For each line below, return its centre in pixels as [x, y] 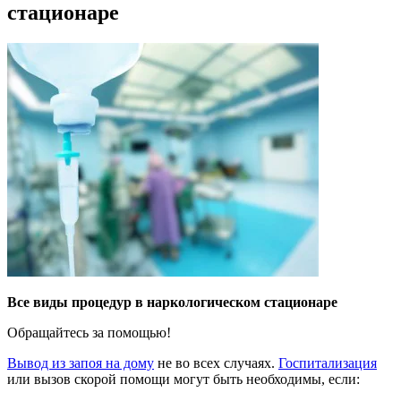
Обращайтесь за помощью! [89, 332]
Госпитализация [328, 363]
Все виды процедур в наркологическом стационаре [172, 302]
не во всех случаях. [216, 363]
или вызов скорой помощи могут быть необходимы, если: [183, 379]
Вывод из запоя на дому [81, 363]
